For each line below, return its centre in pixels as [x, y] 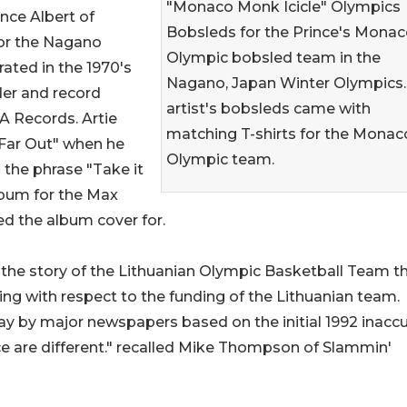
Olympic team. [220, 159]
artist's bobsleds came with [268, 109]
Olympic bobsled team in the [273, 58]
